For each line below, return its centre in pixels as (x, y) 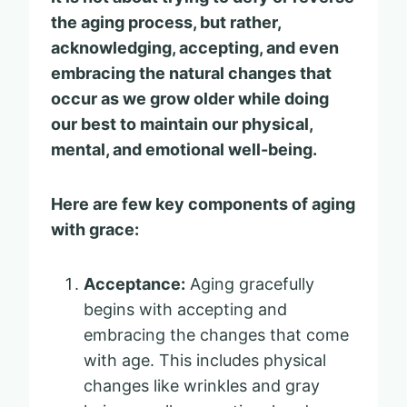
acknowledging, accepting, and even (195, 47)
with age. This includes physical (205, 360)
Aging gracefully (250, 283)
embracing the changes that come (216, 334)
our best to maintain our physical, (182, 124)
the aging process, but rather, (166, 22)
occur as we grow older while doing (190, 98)
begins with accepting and (185, 309)
